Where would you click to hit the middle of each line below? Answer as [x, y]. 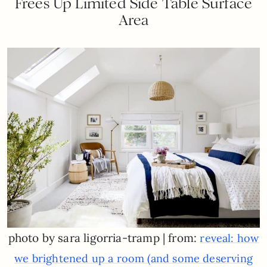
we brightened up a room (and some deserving [133, 258]
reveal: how [229, 238]
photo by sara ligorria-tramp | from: [104, 237]
